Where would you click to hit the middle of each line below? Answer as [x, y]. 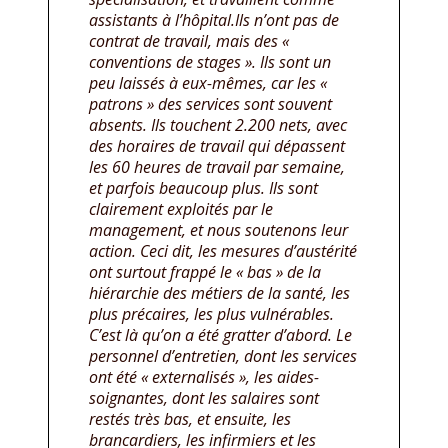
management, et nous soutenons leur [218, 230]
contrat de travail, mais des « [189, 41]
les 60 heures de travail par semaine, [217, 167]
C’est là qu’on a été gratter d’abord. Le [220, 335]
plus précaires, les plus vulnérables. [211, 314]
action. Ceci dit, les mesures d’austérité [223, 251]
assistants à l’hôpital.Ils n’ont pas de [214, 20]
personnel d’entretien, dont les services [223, 356]
